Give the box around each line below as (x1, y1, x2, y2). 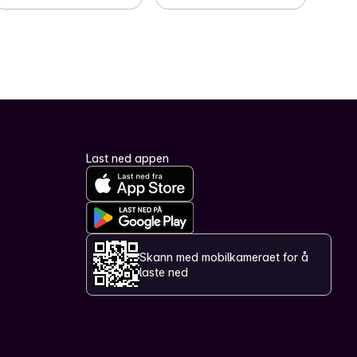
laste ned (139, 265, 188, 279)
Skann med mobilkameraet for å (139, 249, 308, 264)
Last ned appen (86, 151, 169, 165)
